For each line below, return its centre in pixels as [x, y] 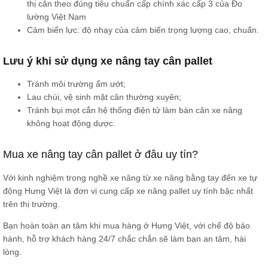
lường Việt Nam [57, 16]
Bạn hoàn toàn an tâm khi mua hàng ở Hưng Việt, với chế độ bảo [127, 226]
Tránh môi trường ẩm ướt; [76, 84]
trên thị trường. [31, 204]
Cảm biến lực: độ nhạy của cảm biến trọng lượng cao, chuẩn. [143, 30]
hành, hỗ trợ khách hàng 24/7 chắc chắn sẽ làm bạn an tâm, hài [124, 239]
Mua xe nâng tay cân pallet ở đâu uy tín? [100, 155]
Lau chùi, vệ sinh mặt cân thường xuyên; [104, 97]
